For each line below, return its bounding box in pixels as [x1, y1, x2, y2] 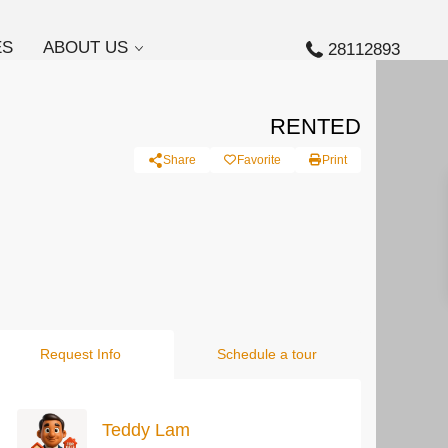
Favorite [237, 153, 281, 167]
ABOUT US [43, 38, 129, 57]
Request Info [39, 346, 121, 362]
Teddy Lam [102, 419, 190, 440]
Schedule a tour [217, 346, 318, 362]
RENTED [270, 114, 361, 139]
